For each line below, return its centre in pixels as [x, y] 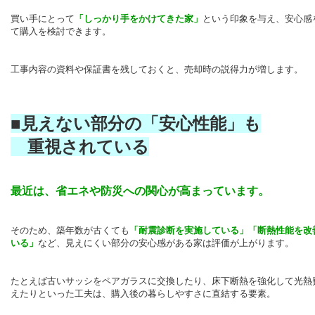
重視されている [80, 147]
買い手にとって [43, 19]
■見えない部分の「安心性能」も [136, 124]
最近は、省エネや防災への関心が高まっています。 [140, 191]
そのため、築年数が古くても [70, 231]
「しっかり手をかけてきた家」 [139, 19]
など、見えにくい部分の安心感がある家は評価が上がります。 [166, 243]
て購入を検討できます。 [61, 32]
